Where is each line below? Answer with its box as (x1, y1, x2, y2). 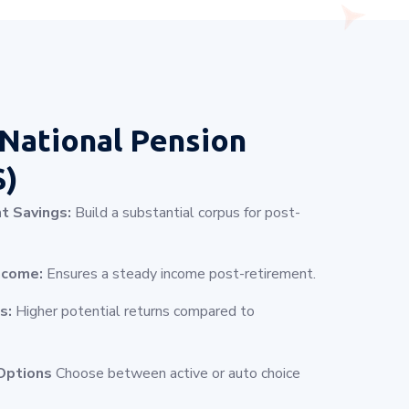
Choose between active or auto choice (52, 362, 300, 383)
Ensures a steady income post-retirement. (43, 264, 316, 285)
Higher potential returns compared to (12, 301, 255, 322)
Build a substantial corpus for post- (71, 203, 300, 224)
